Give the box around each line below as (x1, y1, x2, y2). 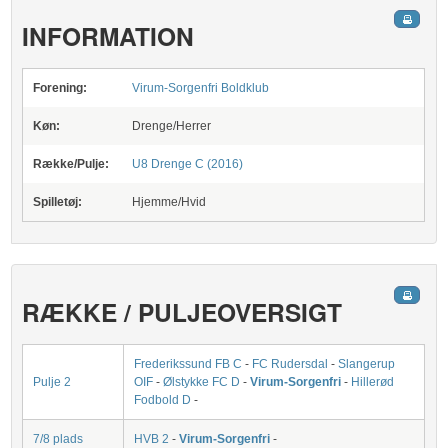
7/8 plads (33, 432, 84, 446)
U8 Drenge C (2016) (132, 157, 244, 171)
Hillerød (351, 375, 395, 389)
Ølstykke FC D (163, 375, 241, 389)
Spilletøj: (33, 195, 83, 209)
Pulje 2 (33, 375, 72, 389)
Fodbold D (134, 393, 192, 407)
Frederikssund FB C (134, 357, 243, 371)
